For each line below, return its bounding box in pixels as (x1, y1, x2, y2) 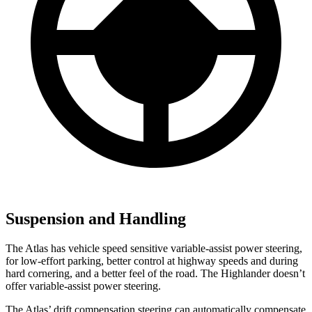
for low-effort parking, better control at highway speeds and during (6, 254, 298, 267)
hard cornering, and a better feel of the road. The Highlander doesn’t (6, 267, 305, 279)
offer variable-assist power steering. (6, 279, 161, 292)
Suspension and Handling (6, 209, 186, 228)
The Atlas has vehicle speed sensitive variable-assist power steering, (6, 242, 302, 254)
